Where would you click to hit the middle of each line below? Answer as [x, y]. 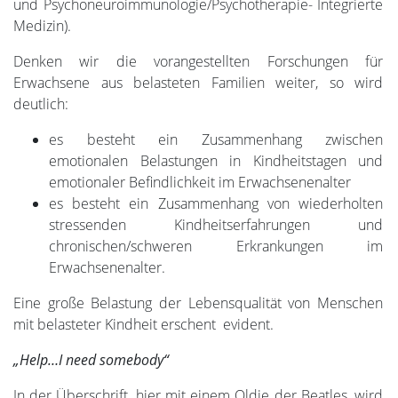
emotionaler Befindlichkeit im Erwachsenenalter [200, 182]
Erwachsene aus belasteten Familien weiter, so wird [198, 82]
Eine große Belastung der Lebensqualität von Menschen [198, 302]
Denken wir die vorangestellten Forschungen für [198, 61]
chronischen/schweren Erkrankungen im [216, 246]
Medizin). [42, 25]
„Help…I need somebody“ [91, 359]
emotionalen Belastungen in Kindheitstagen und [216, 160]
